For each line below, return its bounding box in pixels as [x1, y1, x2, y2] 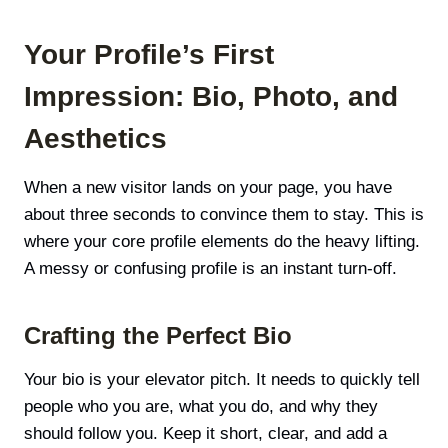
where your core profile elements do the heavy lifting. [24, 232, 420, 252]
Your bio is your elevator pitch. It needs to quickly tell [24, 370, 420, 390]
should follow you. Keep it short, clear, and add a [24, 424, 387, 444]
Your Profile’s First [24, 39, 274, 71]
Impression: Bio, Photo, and [24, 81, 398, 113]
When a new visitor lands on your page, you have [24, 178, 392, 198]
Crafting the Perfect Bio [24, 322, 292, 350]
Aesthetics [24, 123, 167, 155]
